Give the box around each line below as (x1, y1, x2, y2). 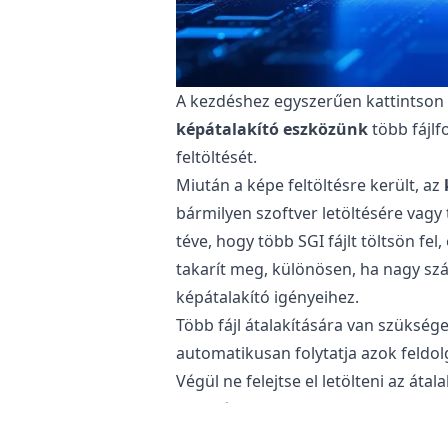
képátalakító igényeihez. (176, 285, 359, 308)
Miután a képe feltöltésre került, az (176, 173, 444, 196)
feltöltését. (176, 145, 257, 168)
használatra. (176, 397, 269, 420)
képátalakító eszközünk (176, 117, 368, 140)
